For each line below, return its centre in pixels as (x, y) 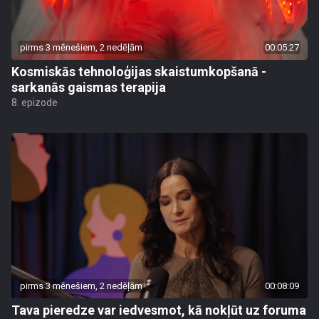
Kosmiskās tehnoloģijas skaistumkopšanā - (139, 72)
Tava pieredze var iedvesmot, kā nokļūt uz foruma (159, 310)
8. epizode (35, 103)
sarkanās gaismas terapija (89, 87)
